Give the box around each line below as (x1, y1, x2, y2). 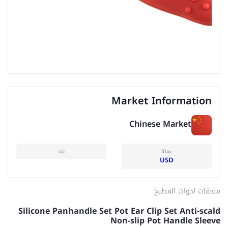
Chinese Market (129, 116, 191, 132)
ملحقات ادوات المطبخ (154, 184, 220, 198)
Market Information (111, 91, 212, 110)
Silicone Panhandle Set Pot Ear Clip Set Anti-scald (18, 203, 220, 219)
